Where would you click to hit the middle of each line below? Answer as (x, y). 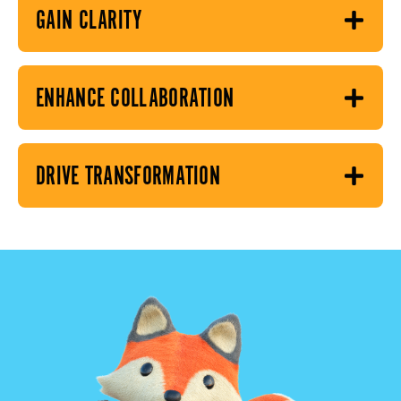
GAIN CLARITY (89, 19)
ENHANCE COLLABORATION (135, 97)
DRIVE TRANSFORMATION (128, 175)
